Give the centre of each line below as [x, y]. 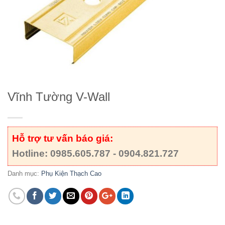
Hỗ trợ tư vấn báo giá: [63, 139]
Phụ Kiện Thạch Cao [71, 174]
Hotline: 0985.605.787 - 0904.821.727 [95, 154]
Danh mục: [24, 174]
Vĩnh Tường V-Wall [59, 97]
